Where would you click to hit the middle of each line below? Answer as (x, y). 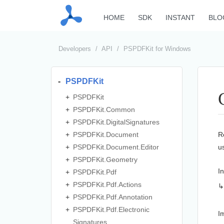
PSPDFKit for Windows (156, 48)
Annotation (135, 197)
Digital (116, 122)
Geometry (122, 159)
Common (120, 109)
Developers (76, 48)
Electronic (134, 209)
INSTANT (180, 17)
